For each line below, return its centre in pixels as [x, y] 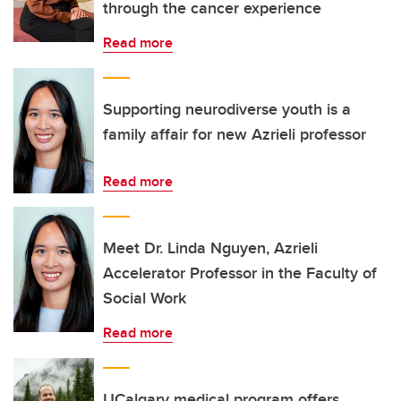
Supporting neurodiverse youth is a [227, 109]
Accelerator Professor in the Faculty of [240, 273]
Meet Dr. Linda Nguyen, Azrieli [210, 248]
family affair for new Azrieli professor [235, 134]
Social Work [145, 298]
